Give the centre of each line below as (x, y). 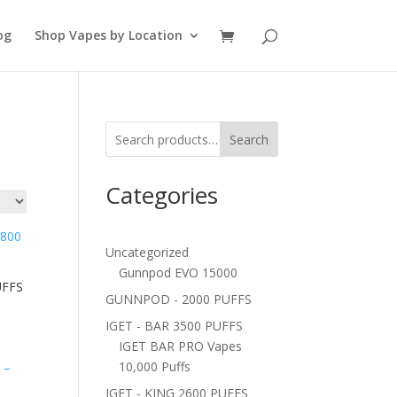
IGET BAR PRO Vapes (181, 346)
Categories (162, 195)
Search (249, 139)
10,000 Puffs (155, 366)
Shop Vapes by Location (108, 35)
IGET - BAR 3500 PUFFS (175, 326)
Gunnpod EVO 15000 (179, 272)
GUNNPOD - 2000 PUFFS (179, 299)
